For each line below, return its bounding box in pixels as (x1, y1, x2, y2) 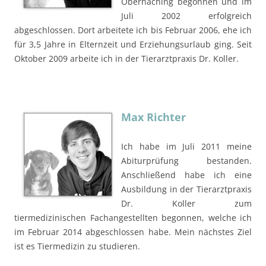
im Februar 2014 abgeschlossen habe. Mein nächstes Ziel (14, 226, 252, 237)
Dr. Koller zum (121, 197, 252, 209)
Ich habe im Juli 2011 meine (121, 140, 252, 152)
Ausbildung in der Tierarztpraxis (121, 183, 252, 195)
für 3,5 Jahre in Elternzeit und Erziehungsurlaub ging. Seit (14, 38, 252, 50)
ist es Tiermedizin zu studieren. (14, 240, 140, 252)
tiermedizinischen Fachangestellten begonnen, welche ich (14, 211, 252, 223)
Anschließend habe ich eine (121, 169, 252, 180)
